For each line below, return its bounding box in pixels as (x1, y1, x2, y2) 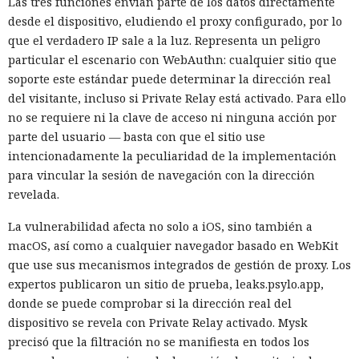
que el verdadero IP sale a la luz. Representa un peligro (8, 32, 321, 48)
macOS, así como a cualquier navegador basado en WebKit (8, 237, 338, 253)
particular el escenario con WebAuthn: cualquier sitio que (8, 51, 337, 67)
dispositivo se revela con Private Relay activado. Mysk (8, 314, 308, 330)
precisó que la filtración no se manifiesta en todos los (8, 333, 309, 349)
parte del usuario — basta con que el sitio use (8, 128, 265, 144)
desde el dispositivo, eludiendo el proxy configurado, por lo (8, 13, 342, 29)
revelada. (8, 186, 59, 202)
